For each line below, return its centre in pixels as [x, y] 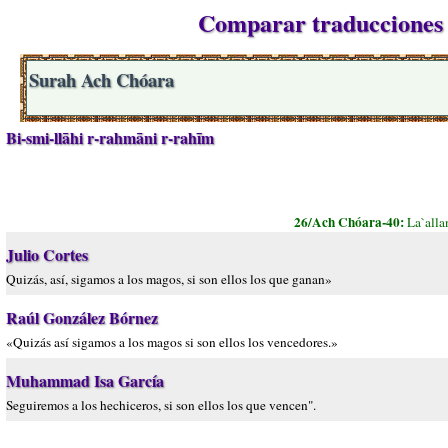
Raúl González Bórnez [82, 317]
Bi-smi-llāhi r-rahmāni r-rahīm [110, 137]
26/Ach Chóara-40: [350, 222]
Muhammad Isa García [85, 380]
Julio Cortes [47, 254]
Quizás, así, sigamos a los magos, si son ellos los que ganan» [169, 279]
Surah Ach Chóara [101, 79]
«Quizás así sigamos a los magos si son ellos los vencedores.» [172, 342]
